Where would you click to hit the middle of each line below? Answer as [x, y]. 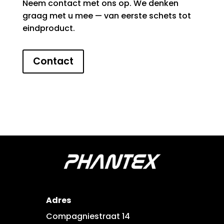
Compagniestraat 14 [88, 216]
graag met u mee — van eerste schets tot [106, 16]
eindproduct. [48, 28]
